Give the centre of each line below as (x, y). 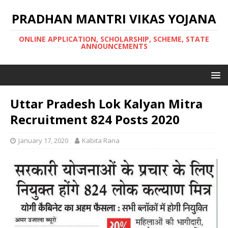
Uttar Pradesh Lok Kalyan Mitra (106, 104)
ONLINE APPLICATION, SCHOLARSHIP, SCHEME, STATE (114, 39)
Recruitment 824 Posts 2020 (96, 119)
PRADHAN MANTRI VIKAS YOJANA (114, 19)
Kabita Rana (101, 140)
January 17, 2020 (43, 140)
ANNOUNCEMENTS (114, 46)
